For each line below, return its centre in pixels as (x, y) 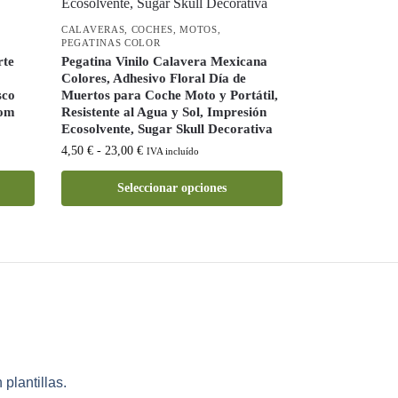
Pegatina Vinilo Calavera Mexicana (165, 62)
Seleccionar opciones (171, 188)
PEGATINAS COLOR (111, 43)
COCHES (152, 30)
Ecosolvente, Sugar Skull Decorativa (167, 129)
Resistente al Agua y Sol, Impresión (164, 112)
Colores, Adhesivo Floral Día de (154, 79)
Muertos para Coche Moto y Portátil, (170, 96)
